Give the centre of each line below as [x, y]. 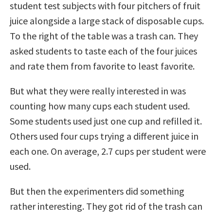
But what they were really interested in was [98, 91]
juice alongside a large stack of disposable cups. [107, 20]
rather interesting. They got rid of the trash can [106, 206]
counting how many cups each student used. [100, 106]
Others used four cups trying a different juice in [104, 136]
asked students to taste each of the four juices [103, 51]
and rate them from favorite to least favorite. [102, 66]
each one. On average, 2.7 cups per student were [108, 151]
